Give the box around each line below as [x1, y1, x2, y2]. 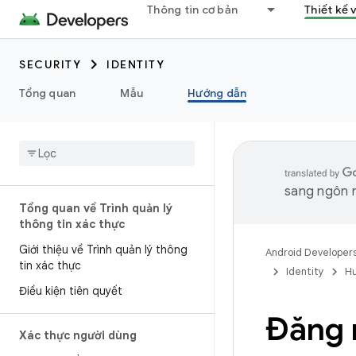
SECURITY [19, 57, 81, 72]
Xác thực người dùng [19, 328, 137, 342]
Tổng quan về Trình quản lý [19, 201, 172, 215]
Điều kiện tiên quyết [19, 284, 122, 298]
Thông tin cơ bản [147, 2, 238, 17]
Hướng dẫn [188, 86, 247, 100]
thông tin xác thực [19, 217, 125, 231]
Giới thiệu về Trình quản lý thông [19, 242, 188, 257]
